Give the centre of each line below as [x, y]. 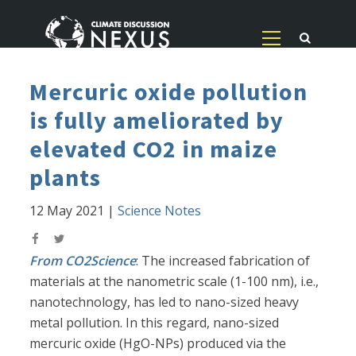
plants [66, 178]
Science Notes [160, 211]
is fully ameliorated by [157, 120]
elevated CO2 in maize [154, 149]
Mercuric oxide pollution [169, 92]
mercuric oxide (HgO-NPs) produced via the [158, 344]
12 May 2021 [67, 211]
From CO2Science [83, 261]
